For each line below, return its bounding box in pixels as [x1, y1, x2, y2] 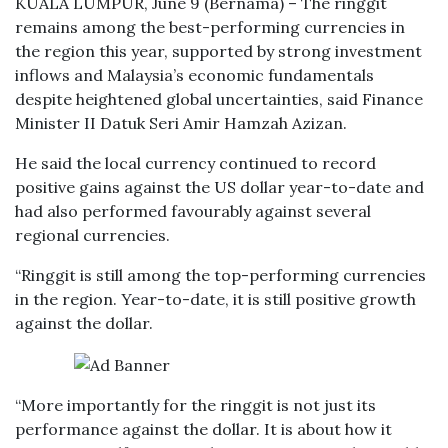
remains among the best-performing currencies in [15, 17, 405, 37]
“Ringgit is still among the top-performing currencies [15, 265, 426, 285]
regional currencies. [15, 225, 170, 245]
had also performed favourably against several [15, 201, 371, 221]
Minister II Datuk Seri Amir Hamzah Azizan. [15, 113, 347, 133]
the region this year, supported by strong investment [15, 41, 422, 61]
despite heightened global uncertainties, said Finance [15, 89, 423, 109]
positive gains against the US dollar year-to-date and [15, 177, 424, 197]
